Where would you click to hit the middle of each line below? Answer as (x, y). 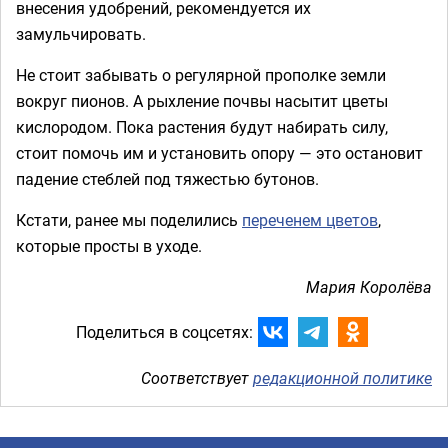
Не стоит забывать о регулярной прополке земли (201, 74)
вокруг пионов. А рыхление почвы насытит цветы (202, 100)
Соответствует (197, 377)
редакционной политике (342, 377)
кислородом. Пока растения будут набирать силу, (202, 126)
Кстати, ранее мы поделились (129, 219)
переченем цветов (310, 219)
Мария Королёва (369, 286)
